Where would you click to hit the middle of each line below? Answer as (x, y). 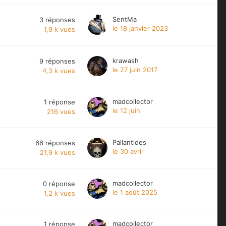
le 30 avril (128, 151)
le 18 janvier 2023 (140, 28)
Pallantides (129, 142)
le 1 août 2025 (135, 192)
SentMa (125, 19)
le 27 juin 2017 (135, 69)
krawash (126, 60)
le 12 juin (126, 110)
